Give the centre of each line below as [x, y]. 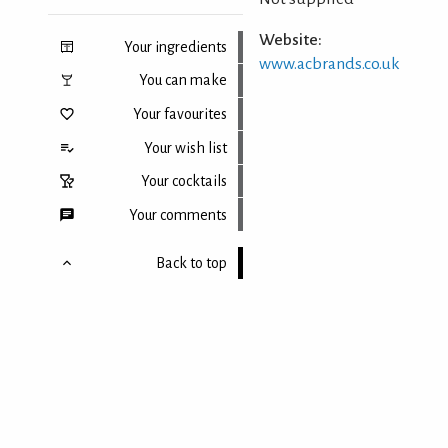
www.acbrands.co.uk [328, 64]
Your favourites [179, 113]
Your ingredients [175, 46]
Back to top [191, 263]
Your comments [177, 214]
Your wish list [185, 147]
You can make [182, 80]
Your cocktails [183, 181]
